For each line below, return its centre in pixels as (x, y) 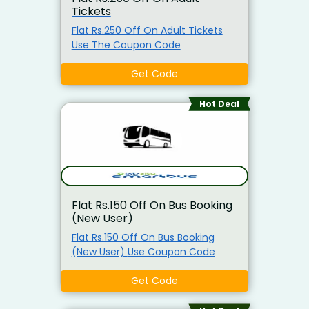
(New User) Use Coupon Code (171, 252)
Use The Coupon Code (126, 45)
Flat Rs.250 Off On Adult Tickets (147, 31)
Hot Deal (220, 103)
